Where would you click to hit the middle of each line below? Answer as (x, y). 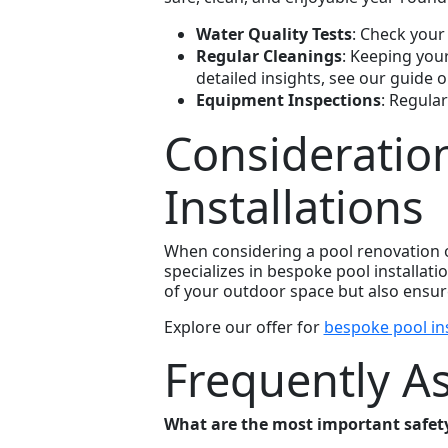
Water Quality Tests (273, 34)
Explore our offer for (243, 327)
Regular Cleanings (268, 56)
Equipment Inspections (288, 100)
